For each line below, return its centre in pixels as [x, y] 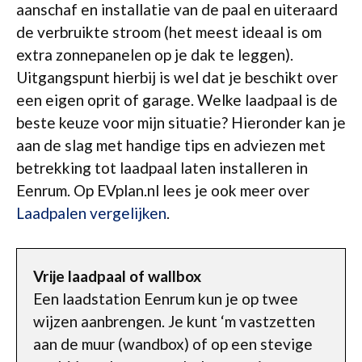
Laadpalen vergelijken [91, 213]
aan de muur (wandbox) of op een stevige [173, 343]
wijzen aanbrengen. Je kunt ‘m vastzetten [174, 321]
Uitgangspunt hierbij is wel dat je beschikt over [177, 77]
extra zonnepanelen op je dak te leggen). [155, 55]
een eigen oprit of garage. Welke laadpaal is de [177, 100]
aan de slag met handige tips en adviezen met [171, 145]
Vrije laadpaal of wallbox [117, 276]
